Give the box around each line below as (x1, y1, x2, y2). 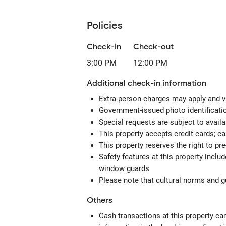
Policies (87, 19, 123, 32)
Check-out (133, 42, 174, 52)
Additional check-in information (87, 78, 206, 88)
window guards (99, 164, 149, 173)
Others (87, 195, 112, 205)
